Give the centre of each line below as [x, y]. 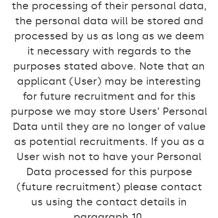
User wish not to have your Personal [109, 157]
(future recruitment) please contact [109, 187]
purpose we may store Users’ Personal [109, 111]
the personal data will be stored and [109, 21]
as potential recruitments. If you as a [109, 142]
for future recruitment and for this [109, 96]
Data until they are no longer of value [109, 127]
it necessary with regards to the [109, 51]
